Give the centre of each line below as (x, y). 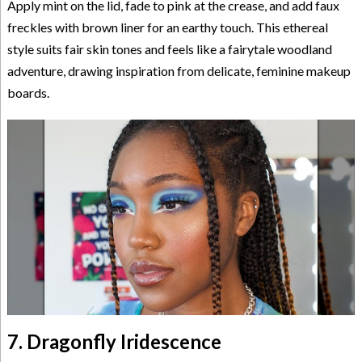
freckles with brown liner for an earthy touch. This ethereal (167, 27)
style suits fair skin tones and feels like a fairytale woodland (169, 49)
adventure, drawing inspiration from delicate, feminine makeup (179, 71)
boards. (28, 93)
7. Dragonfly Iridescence (114, 341)
